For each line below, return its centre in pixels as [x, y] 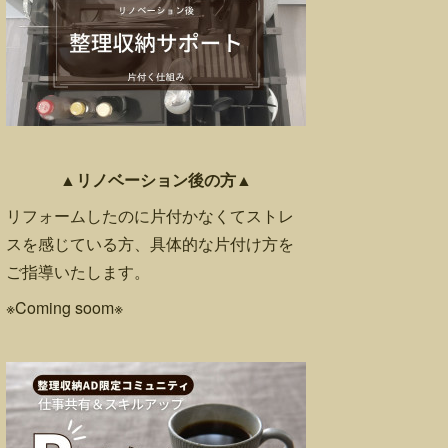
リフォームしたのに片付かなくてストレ [150, 215]
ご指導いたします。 [78, 271]
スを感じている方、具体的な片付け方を [150, 243]
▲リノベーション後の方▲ [156, 179]
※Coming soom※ [64, 307]
